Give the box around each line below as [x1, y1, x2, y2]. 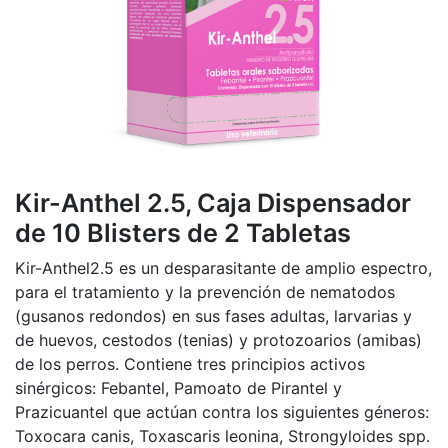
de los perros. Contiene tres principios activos [15, 354, 365, 374]
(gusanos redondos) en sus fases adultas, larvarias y [15, 306, 412, 326]
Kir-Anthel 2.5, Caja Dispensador [15, 188, 411, 218]
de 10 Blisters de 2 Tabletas [15, 218, 351, 248]
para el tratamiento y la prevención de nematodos [15, 282, 395, 302]
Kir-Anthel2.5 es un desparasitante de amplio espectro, [15, 258, 432, 278]
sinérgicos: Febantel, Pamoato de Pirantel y [15, 378, 342, 398]
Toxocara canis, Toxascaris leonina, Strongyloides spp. [15, 426, 430, 446]
